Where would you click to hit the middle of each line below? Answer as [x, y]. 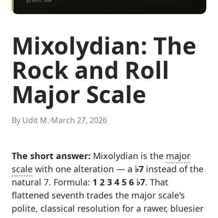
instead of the [173, 169]
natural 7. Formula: [52, 182]
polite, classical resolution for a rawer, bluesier [108, 208]
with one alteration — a [84, 169]
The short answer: [51, 156]
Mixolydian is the [128, 156]
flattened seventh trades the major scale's [98, 195]
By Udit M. [30, 120]
